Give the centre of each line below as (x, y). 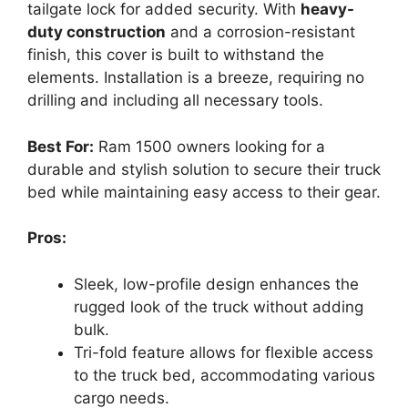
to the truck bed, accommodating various (224, 375)
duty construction (97, 32)
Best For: (61, 146)
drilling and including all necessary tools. (175, 101)
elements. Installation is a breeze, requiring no (196, 78)
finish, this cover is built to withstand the (176, 55)
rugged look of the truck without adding (219, 306)
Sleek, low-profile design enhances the (216, 284)
